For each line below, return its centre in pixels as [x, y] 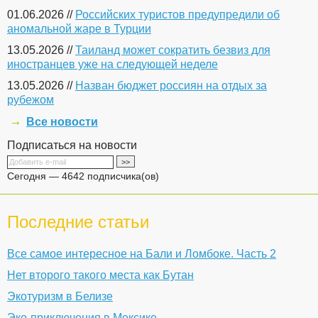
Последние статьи [78, 222]
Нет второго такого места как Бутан [100, 275]
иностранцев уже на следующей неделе [113, 64]
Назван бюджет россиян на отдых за [171, 86]
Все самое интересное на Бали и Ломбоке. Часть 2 [142, 254]
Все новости [62, 122]
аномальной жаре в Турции [79, 29]
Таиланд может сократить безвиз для [173, 50]
